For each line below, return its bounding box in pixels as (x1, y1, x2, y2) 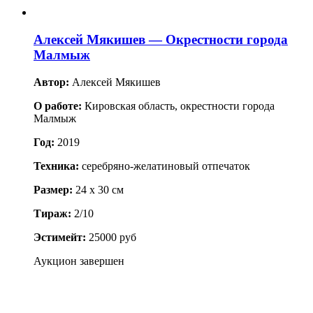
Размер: (34, 183, 73, 196)
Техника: (34, 159, 79, 172)
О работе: (34, 99, 85, 112)
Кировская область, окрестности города (85, 99, 275, 112)
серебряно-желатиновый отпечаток (79, 159, 250, 172)
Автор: (34, 75, 72, 88)
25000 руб (86, 231, 136, 243)
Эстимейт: (34, 231, 86, 243)
